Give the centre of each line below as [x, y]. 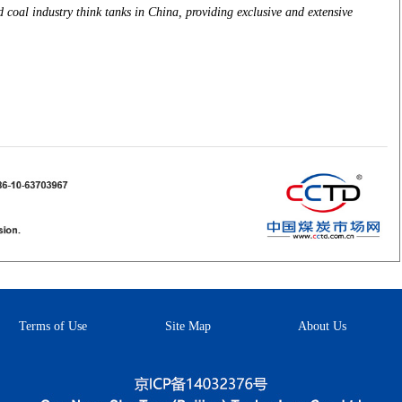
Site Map [188, 327]
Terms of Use [53, 327]
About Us [322, 327]
